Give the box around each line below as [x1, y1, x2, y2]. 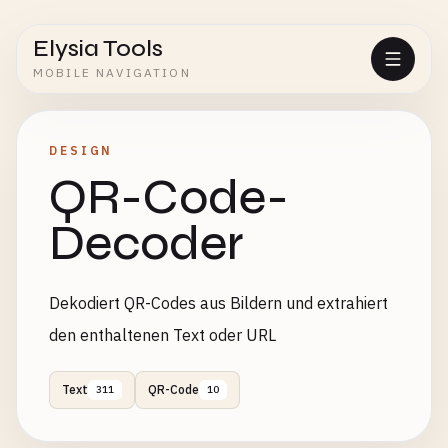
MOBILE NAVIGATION [33, 65, 191, 80]
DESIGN [49, 143, 114, 158]
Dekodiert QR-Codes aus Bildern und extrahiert [49, 293, 388, 313]
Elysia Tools [33, 34, 163, 63]
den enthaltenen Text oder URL [49, 325, 276, 345]
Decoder [49, 215, 244, 272]
